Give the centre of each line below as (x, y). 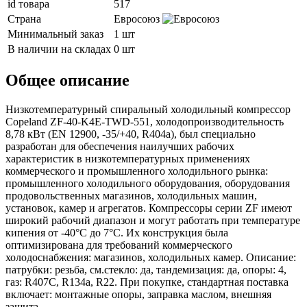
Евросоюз (138, 19)
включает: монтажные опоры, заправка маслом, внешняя (138, 295)
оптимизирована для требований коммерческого (119, 245)
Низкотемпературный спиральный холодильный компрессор (148, 110)
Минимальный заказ (56, 34)
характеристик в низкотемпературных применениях (128, 159)
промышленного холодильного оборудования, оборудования (148, 184)
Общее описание (67, 81)
